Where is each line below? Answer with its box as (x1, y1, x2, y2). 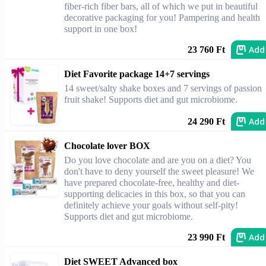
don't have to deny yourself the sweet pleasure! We (64, 166, 254, 176)
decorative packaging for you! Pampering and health (64, 12, 260, 23)
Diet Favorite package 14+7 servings (64, 69, 210, 79)
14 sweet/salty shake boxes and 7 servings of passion (64, 83, 262, 93)
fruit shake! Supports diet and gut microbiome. (64, 94, 237, 104)
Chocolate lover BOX (64, 141, 150, 151)
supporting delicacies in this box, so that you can (64, 189, 245, 199)
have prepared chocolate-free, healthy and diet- (64, 178, 239, 188)
